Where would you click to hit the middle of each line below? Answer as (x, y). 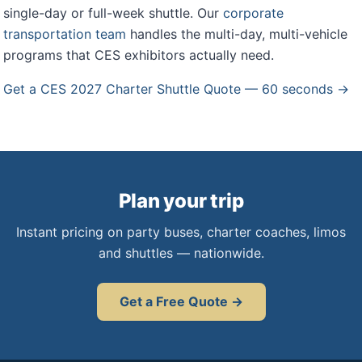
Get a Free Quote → (181, 301)
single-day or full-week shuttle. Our (113, 13)
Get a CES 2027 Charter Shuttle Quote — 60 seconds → (176, 89)
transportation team (65, 34)
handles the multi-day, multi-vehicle (237, 34)
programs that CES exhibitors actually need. (139, 55)
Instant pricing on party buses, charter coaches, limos (181, 232)
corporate (253, 13)
